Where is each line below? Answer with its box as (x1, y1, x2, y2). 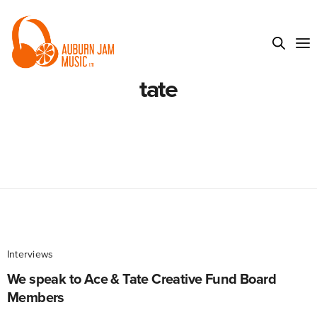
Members (7, 289, 64, 306)
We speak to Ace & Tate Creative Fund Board (7, 270, 276, 288)
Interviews (7, 248, 54, 260)
